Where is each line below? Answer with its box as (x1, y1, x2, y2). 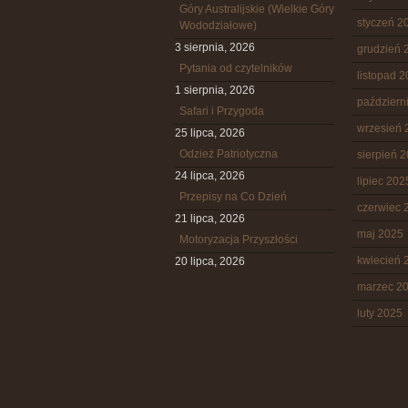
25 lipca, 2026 (175, 127, 245, 139)
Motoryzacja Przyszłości (179, 233, 298, 246)
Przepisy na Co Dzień (179, 190, 287, 203)
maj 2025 (357, 228, 403, 240)
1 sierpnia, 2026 (175, 84, 255, 97)
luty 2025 (357, 307, 403, 320)
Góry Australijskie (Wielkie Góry (179, 3, 334, 15)
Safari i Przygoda (179, 105, 264, 117)
